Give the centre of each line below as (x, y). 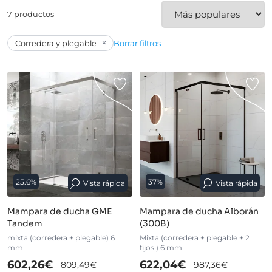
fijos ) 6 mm (161, 248)
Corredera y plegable (56, 43)
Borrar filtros (137, 43)
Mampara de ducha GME (59, 212)
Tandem (25, 224)
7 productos (31, 15)
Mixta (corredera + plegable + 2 (194, 238)
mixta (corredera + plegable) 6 (61, 238)
